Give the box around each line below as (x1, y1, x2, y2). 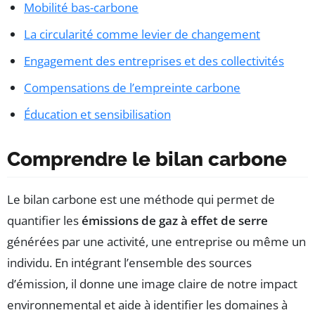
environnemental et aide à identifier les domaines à (7, 297, 288, 314)
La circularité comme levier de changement (24, 26, 260, 43)
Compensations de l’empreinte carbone (24, 79, 240, 96)
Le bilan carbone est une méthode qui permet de (7, 191, 275, 208)
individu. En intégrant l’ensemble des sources (7, 255, 252, 271)
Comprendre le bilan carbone (7, 148, 287, 172)
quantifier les (7, 212, 82, 229)
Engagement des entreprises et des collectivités (24, 53, 284, 70)
